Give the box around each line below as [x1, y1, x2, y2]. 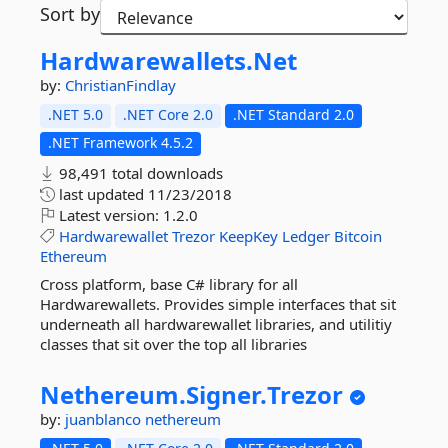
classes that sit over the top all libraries [40, 334, 307, 354]
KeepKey [219, 226, 278, 246]
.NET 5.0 [48, 105, 103, 124]
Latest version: [55, 205, 163, 225]
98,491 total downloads [55, 163, 223, 183]
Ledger [282, 226, 330, 246]
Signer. [186, 378, 267, 411]
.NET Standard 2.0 [233, 105, 354, 124]
